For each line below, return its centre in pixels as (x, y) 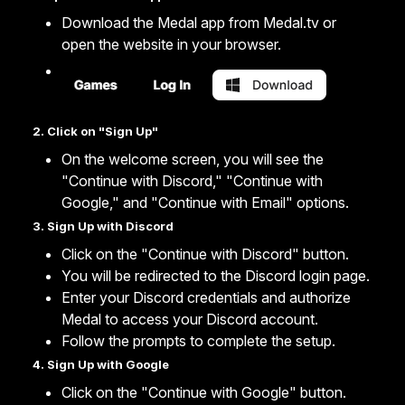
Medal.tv (291, 23)
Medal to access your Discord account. (190, 320)
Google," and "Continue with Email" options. (205, 203)
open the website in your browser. (171, 45)
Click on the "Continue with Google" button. (204, 393)
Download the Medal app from (162, 23)
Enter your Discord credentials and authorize (206, 298)
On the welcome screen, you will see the (193, 160)
